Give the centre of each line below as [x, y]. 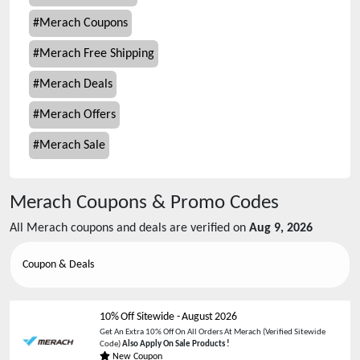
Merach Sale [72, 145]
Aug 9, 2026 [281, 228]
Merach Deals [76, 84]
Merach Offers [78, 115]
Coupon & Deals [58, 265]
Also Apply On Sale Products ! [176, 344]
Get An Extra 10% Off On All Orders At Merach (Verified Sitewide [213, 332]
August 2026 [209, 317]
